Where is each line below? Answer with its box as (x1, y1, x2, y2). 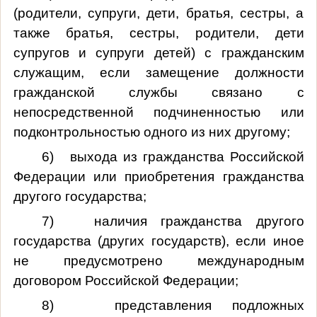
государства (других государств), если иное (13, 233, 304, 248)
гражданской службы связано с (13, 84, 304, 100)
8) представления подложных (41, 297, 304, 313)
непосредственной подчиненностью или (13, 104, 304, 120)
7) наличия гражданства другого (41, 213, 304, 229)
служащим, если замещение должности (13, 64, 304, 80)
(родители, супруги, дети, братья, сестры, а (13, 5, 304, 21)
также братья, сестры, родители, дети (13, 25, 304, 40)
